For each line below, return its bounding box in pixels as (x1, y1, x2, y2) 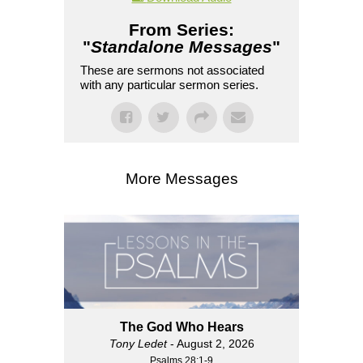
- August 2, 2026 (166, 336, 254, 350)
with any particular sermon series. (80, 77, 258, 92)
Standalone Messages (91, 36, 272, 56)
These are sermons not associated (80, 62, 264, 77)
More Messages (125, 169, 238, 187)
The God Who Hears (119, 319, 244, 334)
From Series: (129, 19, 234, 39)
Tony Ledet (109, 336, 167, 350)
